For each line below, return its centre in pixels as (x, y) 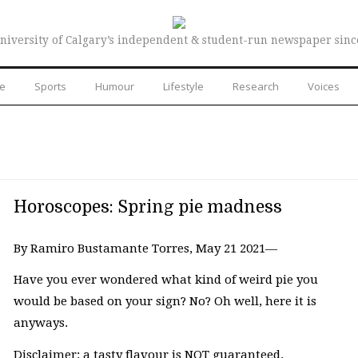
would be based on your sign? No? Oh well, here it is (165, 302)
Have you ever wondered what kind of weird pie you (165, 280)
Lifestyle (183, 86)
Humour (115, 86)
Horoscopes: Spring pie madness (147, 207)
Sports (50, 86)
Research (256, 86)
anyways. (42, 323)
